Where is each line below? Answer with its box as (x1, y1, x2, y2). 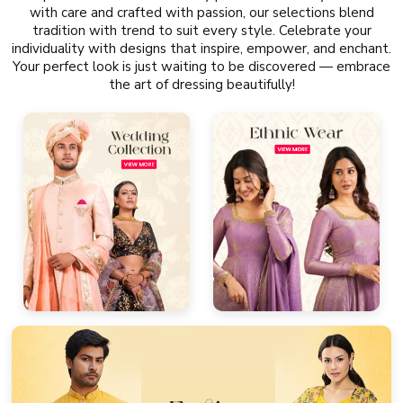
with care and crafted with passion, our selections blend (29, 4, 374, 22)
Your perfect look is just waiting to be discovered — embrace (13, 58, 390, 76)
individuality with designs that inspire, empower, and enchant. (12, 40, 391, 58)
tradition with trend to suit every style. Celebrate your (31, 22, 372, 40)
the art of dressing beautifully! (108, 76, 295, 94)
